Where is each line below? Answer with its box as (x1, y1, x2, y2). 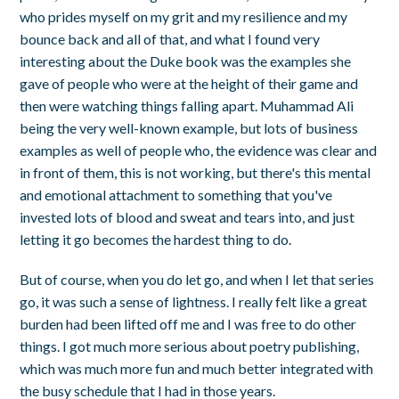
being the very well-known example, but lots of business (20, 118, 359, 136)
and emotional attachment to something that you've (20, 185, 333, 203)
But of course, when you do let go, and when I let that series (20, 270, 375, 288)
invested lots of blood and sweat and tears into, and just (20, 208, 355, 225)
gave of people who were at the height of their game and (20, 74, 359, 92)
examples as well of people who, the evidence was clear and (20, 141, 378, 159)
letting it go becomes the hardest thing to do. (20, 230, 292, 248)
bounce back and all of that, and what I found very (20, 29, 321, 47)
